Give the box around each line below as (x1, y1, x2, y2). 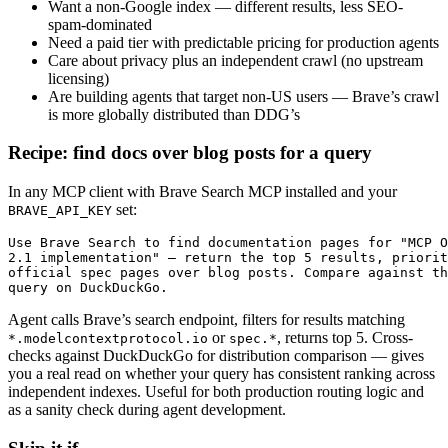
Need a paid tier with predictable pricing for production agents (48, 33, 439, 51)
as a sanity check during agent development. (8, 401, 286, 419)
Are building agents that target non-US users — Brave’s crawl (48, 87, 439, 105)
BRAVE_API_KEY (8, 203, 112, 219)
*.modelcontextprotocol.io (8, 331, 208, 347)
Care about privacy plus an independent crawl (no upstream (48, 51, 423, 69)
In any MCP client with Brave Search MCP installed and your (8, 183, 397, 201)
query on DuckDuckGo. (8, 280, 168, 296)
